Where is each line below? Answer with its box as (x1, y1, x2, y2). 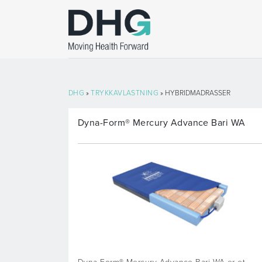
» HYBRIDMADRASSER (158, 89, 231, 98)
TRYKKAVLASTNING (91, 89, 159, 98)
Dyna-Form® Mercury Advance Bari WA (78, 117, 246, 129)
